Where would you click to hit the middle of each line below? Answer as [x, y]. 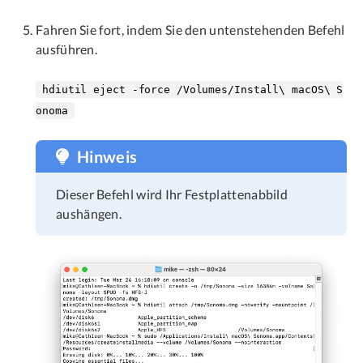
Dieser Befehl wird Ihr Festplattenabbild [172, 194]
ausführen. [66, 49]
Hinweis [107, 156]
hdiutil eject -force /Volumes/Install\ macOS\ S [193, 89]
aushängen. [89, 213]
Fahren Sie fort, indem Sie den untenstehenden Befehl [190, 29]
